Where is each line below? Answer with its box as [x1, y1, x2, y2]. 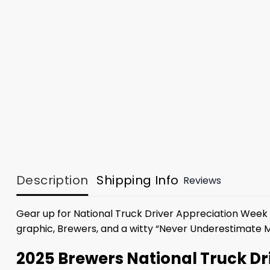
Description [16, 172, 89, 189]
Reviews [183, 173, 221, 187]
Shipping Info [96, 172, 179, 189]
